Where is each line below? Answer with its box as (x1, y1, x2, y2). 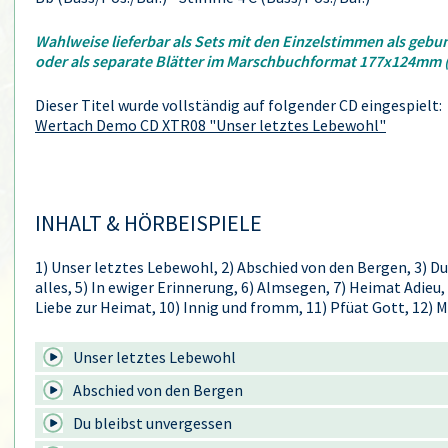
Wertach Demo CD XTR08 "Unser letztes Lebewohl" (35, 115, 386, 135)
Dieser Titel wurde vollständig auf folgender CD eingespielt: (35, 95, 442, 115)
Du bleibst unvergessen (73, 413, 232, 433)
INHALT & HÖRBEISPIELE (35, 209, 262, 237)
